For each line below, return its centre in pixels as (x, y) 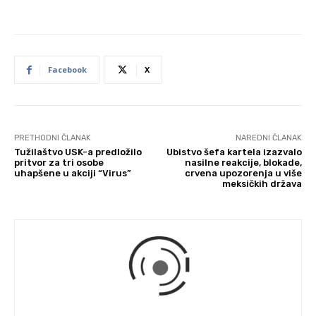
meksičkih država (262, 183)
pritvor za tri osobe (59, 162)
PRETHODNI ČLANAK (53, 138)
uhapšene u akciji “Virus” (73, 173)
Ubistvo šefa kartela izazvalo (234, 152)
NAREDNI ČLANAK (268, 138)
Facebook (67, 69)
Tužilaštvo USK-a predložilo (78, 152)
